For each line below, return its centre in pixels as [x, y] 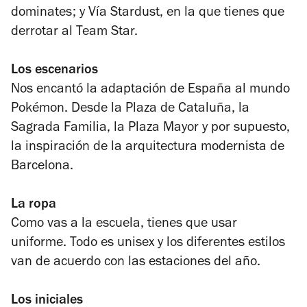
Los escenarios [54, 71]
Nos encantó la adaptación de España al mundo [150, 90]
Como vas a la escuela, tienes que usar [124, 224]
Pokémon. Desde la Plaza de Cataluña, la [130, 109]
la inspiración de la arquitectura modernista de [148, 148]
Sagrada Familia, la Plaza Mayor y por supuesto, [150, 128]
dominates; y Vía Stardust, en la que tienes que [148, 13]
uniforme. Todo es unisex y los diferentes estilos [148, 244]
